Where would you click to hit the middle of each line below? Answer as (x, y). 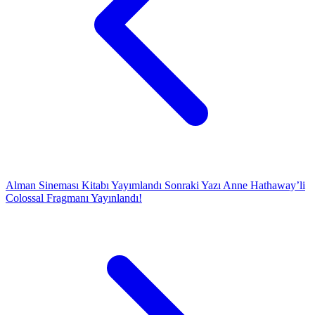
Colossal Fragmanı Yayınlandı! (74, 198)
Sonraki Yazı (193, 185)
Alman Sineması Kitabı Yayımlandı (85, 185)
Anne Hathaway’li (264, 185)
